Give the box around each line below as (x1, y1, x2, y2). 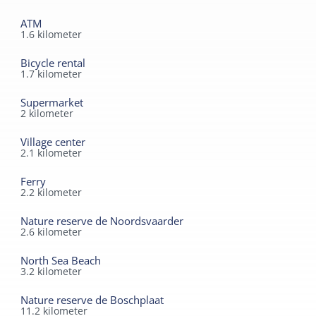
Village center (20, 135, 86, 150)
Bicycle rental (20, 56, 86, 71)
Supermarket (20, 95, 84, 110)
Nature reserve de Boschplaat (20, 293, 164, 308)
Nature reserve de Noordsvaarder (20, 214, 184, 229)
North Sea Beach (20, 253, 102, 268)
